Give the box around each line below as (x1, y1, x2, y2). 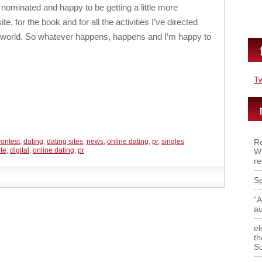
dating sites (47, 137, 83, 146)
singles (161, 137, 184, 146)
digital (10, 146, 29, 154)
